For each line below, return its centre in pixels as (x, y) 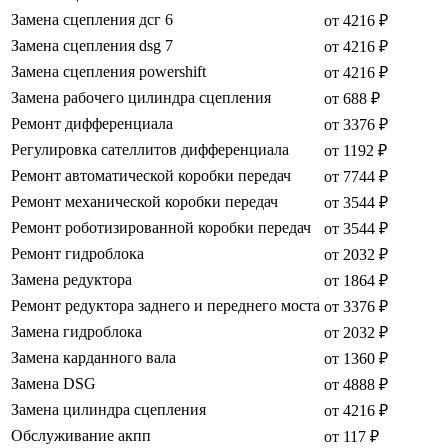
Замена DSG (53, 384)
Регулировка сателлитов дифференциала (150, 150)
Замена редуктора (71, 280)
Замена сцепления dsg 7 (92, 46)
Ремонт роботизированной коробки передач (161, 228)
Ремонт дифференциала (92, 124)
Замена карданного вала (93, 358)
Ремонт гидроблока (77, 254)
